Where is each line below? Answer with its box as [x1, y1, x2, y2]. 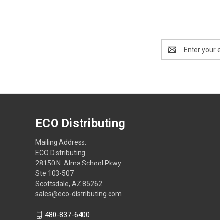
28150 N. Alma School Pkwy [35, 159, 121, 167]
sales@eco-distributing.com [35, 190, 122, 198]
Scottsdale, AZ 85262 [35, 179, 102, 188]
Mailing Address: [35, 138, 86, 146]
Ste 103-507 [35, 169, 74, 177]
